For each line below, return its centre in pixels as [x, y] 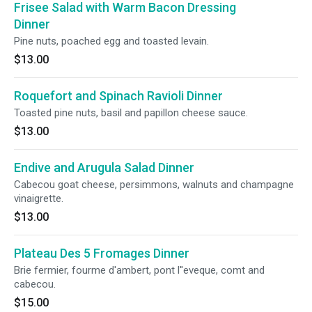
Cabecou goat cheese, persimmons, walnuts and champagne [154, 185]
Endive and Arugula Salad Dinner [104, 167]
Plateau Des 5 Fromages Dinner [102, 253]
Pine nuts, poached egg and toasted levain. [111, 41]
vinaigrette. [39, 198]
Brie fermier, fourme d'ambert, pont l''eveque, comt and [139, 270]
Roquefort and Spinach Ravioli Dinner [118, 96]
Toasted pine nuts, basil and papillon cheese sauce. [131, 113]
